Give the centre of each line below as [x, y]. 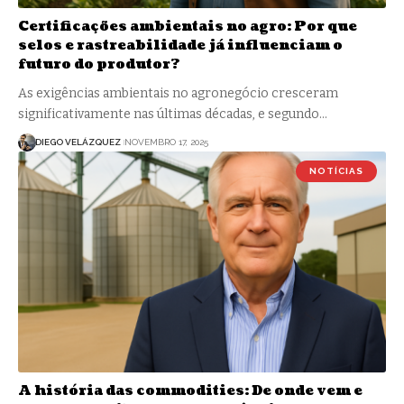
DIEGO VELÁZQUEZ [78, 142]
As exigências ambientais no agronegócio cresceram [178, 93]
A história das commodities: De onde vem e [190, 390]
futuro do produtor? [99, 64]
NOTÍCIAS [336, 170]
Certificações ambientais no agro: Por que [188, 26]
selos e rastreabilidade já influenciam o [180, 45]
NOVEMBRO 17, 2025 [166, 142]
